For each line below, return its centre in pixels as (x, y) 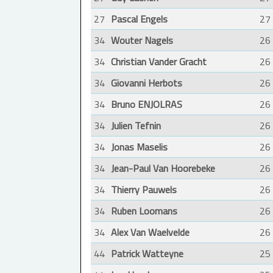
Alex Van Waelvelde (150, 232)
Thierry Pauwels (144, 190)
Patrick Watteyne (147, 254)
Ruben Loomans (144, 211)
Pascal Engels (139, 19)
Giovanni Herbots (147, 83)
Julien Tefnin (136, 126)
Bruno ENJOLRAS (147, 105)
